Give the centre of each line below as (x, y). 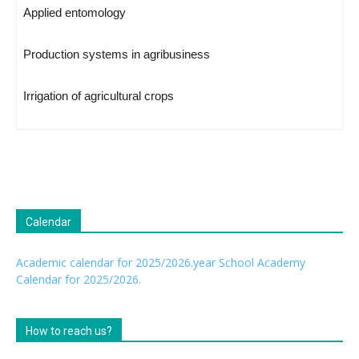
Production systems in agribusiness (117, 54)
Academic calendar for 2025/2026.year (116, 262)
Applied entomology (75, 12)
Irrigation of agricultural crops (99, 96)
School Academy (262, 262)
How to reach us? (69, 331)
